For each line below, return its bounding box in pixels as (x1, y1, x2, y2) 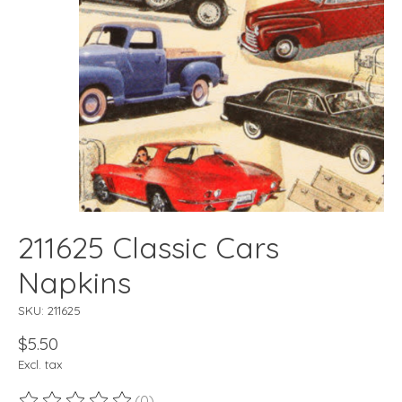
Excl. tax (18, 357, 62, 372)
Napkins (18, 264, 131, 301)
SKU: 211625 (18, 303, 81, 319)
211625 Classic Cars (18, 229, 279, 267)
